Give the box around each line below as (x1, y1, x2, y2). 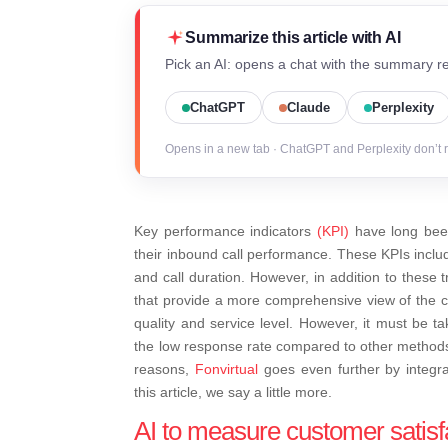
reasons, (134, 361, 196, 378)
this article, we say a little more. (134, 384, 333, 401)
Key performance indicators (134, 223, 318, 240)
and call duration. (134, 269, 246, 286)
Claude (287, 100, 331, 116)
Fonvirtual (195, 361, 259, 378)
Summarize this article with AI (185, 29, 401, 47)
